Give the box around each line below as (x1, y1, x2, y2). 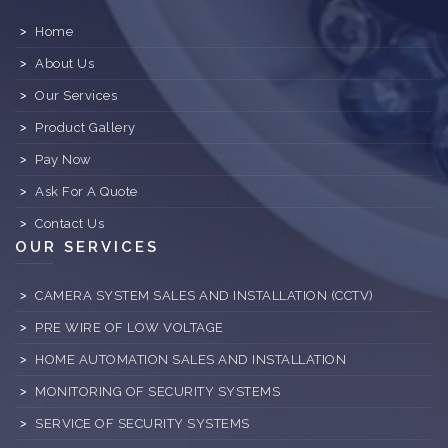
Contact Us (35, 216, 104, 232)
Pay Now (35, 152, 92, 168)
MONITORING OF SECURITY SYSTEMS (35, 384, 280, 400)
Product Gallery (35, 120, 136, 136)
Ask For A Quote (35, 184, 138, 200)
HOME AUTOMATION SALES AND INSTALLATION (35, 352, 346, 368)
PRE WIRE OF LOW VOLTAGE (35, 320, 224, 336)
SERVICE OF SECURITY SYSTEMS (35, 416, 250, 432)
